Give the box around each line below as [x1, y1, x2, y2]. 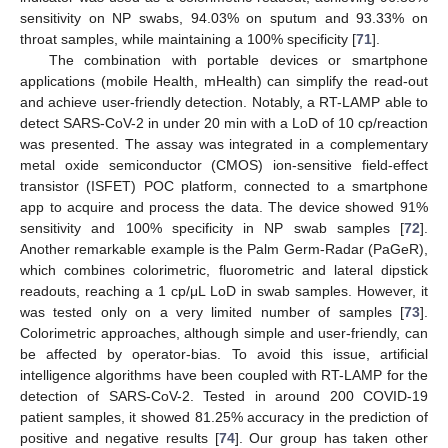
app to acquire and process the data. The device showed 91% [20, 198, 428, 215]
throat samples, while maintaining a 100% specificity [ [20, 30, 356, 47]
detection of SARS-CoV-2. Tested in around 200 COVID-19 [20, 387, 428, 404]
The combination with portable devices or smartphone [48, 51, 428, 68]
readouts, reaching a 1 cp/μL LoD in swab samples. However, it [20, 282, 428, 299]
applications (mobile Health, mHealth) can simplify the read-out [20, 72, 428, 89]
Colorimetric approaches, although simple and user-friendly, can [20, 324, 428, 341]
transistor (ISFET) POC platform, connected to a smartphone [20, 177, 428, 194]
